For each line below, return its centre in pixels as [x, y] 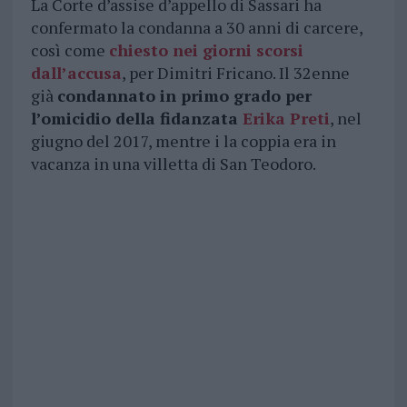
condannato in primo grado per [184, 96]
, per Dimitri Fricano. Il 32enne [235, 73]
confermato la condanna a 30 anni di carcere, [196, 28]
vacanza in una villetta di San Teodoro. [173, 164]
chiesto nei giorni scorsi [206, 50]
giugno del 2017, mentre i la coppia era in [183, 141]
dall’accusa [76, 73]
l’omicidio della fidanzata [136, 119]
